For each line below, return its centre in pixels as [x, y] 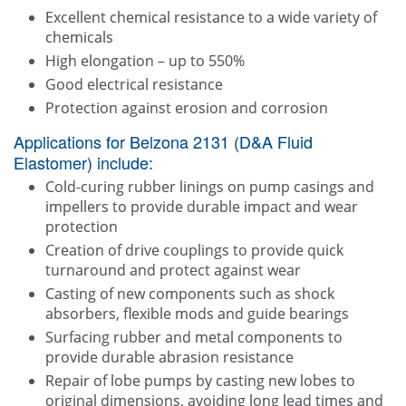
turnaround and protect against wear [173, 271]
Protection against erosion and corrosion [187, 108]
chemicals [79, 38]
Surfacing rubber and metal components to [194, 338]
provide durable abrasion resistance [169, 358]
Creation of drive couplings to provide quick [194, 251]
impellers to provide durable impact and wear [202, 207]
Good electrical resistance [134, 85]
